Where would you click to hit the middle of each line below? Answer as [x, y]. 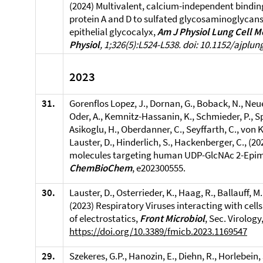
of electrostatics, [104, 218]
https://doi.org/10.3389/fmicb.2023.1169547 [158, 231]
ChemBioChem [101, 168]
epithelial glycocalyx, [113, 32]
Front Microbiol [172, 218]
